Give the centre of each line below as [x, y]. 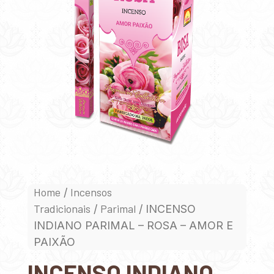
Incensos [91, 192]
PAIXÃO [54, 242]
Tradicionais [62, 208]
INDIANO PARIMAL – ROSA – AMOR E [133, 225]
